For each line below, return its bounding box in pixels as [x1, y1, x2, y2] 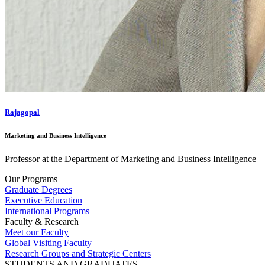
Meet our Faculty [5, 227, 69, 238]
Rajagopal [5, 108, 40, 117]
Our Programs [5, 174, 57, 185]
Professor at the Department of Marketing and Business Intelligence [5, 154, 256, 164]
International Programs [5, 206, 89, 216]
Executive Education [5, 195, 82, 206]
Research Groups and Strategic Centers [5, 248, 151, 259]
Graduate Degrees [5, 185, 72, 195]
